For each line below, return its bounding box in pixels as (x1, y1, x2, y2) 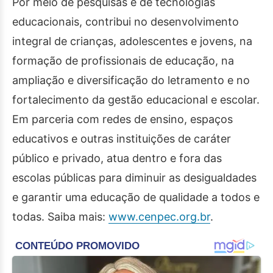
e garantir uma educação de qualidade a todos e (12, 191, 260, 204)
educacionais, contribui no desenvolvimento (12, 15, 239, 28)
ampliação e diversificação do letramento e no (12, 74, 250, 87)
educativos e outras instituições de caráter (12, 132, 231, 145)
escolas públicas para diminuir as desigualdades (12, 171, 257, 184)
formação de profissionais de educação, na (12, 54, 234, 67)
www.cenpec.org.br (108, 210, 210, 223)
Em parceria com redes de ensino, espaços (12, 113, 233, 126)
